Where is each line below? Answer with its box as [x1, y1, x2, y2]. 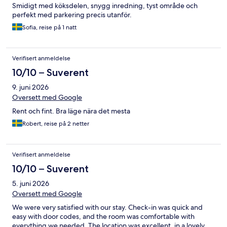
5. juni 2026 [12, 179, 49, 188]
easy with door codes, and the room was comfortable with [12, 212, 195, 221]
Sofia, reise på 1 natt [22, 23, 77, 32]
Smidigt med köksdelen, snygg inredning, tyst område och [12, 1, 198, 11]
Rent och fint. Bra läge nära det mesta [12, 106, 130, 116]
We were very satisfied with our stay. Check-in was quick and [12, 203, 203, 212]
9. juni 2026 [12, 83, 49, 92]
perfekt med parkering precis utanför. [12, 10, 132, 20]
